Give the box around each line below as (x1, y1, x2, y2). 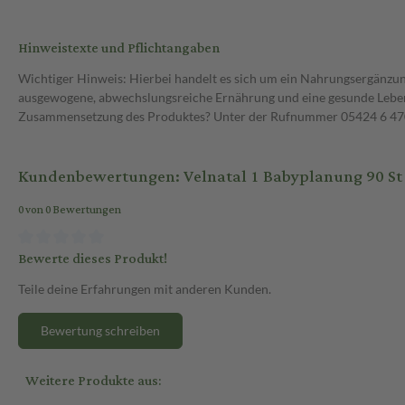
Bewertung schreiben (41, 322, 160, 338)
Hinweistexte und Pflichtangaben (18, 35, 220, 62)
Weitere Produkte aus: (25, 367, 161, 394)
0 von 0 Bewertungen (18, 200, 121, 221)
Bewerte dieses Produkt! (18, 245, 167, 272)
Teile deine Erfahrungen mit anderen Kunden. (18, 280, 271, 297)
